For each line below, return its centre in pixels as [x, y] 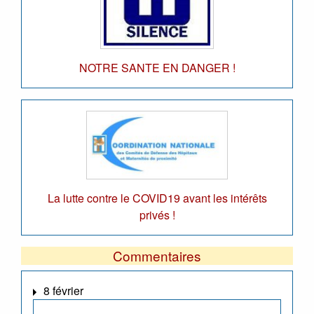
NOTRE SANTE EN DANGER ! [157, 68]
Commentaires [157, 255]
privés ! [157, 214]
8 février [63, 290]
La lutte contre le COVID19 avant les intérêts [157, 198]
